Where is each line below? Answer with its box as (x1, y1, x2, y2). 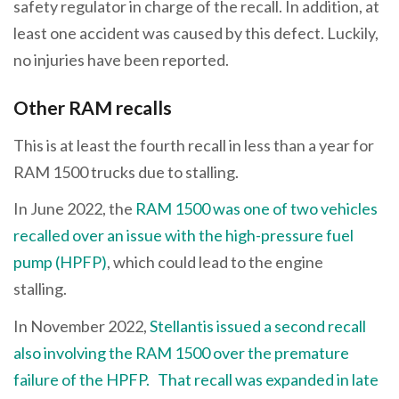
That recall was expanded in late (158, 369, 379, 389)
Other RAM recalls (13, 96, 172, 119)
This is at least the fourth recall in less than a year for (13, 134, 374, 155)
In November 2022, (13, 315, 150, 336)
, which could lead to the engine (107, 252, 323, 273)
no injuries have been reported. (13, 50, 229, 70)
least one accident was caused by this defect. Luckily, (13, 23, 379, 44)
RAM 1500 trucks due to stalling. (13, 161, 239, 182)
